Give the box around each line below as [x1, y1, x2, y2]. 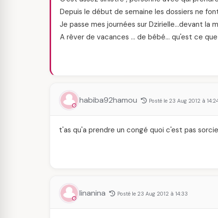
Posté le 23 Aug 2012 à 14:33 [117, 190, 188, 197]
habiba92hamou [79, 95, 139, 105]
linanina [79, 188, 108, 198]
